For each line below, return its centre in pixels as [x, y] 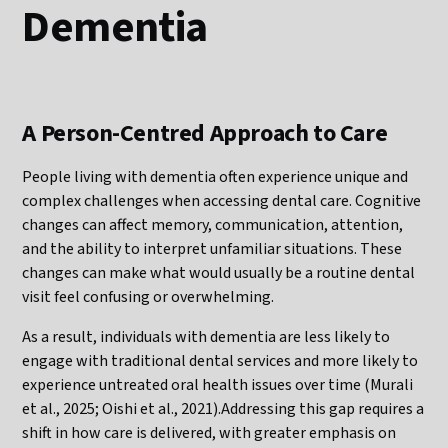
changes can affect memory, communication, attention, [213, 224]
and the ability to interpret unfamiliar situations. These [212, 248]
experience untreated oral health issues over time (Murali [218, 384]
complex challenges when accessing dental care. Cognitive [222, 200]
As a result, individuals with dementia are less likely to [206, 336]
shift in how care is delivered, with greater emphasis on [209, 432]
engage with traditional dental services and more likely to [220, 360]
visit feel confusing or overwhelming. [148, 296]
